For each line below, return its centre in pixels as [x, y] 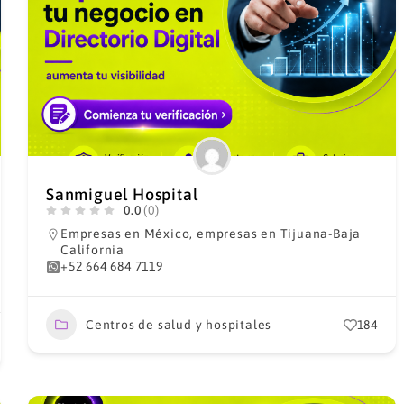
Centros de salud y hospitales [179, 324]
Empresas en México [125, 234]
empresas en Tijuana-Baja [279, 234]
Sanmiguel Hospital [122, 194]
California [92, 250]
